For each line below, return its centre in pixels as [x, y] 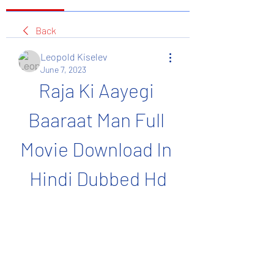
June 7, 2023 [63, 69]
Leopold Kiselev [74, 57]
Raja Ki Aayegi [96, 90]
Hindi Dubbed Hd [98, 178]
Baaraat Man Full [96, 119]
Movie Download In [96, 149]
